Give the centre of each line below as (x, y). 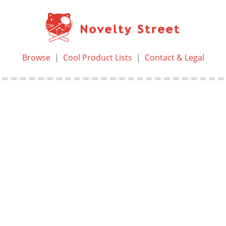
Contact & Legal (174, 58)
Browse (36, 58)
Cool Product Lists (97, 58)
